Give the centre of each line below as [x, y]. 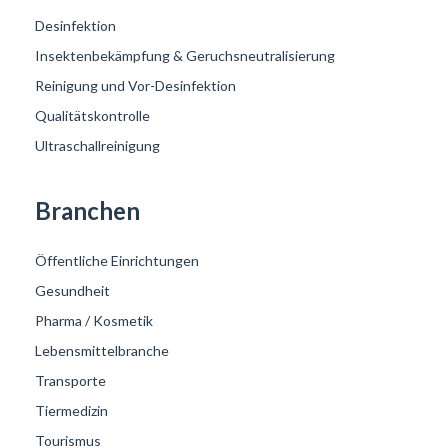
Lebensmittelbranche [102, 350]
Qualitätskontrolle [92, 115]
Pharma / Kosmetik [94, 320]
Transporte [70, 380]
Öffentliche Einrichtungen [117, 260]
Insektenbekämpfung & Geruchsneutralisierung [185, 55]
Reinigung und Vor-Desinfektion [135, 85]
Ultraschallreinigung [97, 145]
